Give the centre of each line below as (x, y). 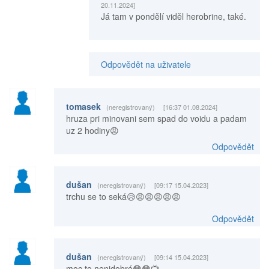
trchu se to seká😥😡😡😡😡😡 (123, 196)
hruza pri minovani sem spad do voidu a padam (156, 118)
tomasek (84, 106)
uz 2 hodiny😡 (92, 130)
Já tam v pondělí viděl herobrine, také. (173, 16)
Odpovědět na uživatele (146, 64)
